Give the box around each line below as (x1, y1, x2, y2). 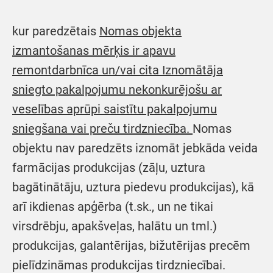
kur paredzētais (12, 24, 99, 38)
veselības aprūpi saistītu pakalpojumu (12, 102, 217, 116)
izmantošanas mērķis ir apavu (12, 43, 175, 58)
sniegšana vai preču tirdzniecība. (12, 121, 193, 136)
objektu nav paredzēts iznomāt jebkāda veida (12, 141, 258, 155)
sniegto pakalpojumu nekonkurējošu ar (12, 82, 222, 97)
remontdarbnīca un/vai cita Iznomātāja (12, 63, 223, 77)
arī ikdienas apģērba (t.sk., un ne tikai (12, 199, 213, 214)
